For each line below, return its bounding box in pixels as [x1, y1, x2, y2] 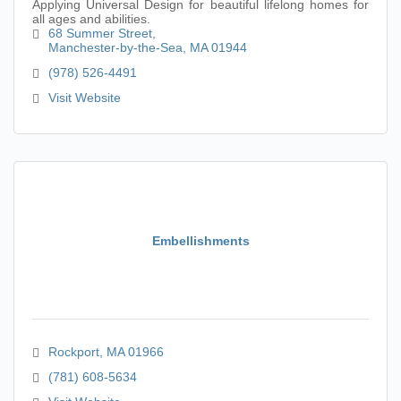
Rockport [47, 345, 99, 359]
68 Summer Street [47, 26, 152, 40]
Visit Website [47, 90, 121, 105]
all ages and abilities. [32, 12, 150, 26]
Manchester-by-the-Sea [47, 40, 183, 55]
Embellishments [151, 233, 250, 248]
